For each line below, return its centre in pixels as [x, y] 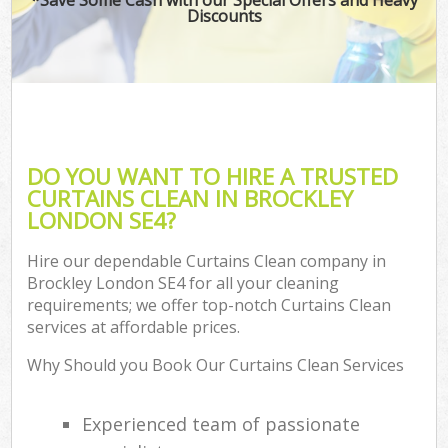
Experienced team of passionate [221, 424]
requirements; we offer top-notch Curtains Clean [209, 305]
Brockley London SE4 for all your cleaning [183, 283]
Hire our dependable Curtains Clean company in [207, 261]
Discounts [224, 15]
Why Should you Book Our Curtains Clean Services [216, 365]
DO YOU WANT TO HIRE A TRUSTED [213, 176]
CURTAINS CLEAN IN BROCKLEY [190, 198]
